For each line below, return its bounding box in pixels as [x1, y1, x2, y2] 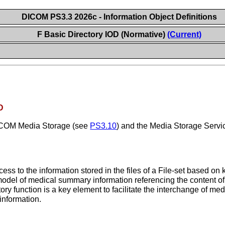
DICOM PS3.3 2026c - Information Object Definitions [21, 13, 217, 21]
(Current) [167, 30, 201, 39]
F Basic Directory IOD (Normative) [37, 30, 167, 39]
